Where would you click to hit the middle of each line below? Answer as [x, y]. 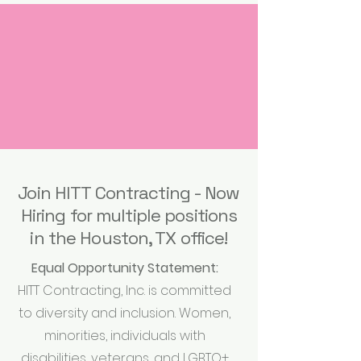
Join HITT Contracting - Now [129, 193]
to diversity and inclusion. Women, [124, 313]
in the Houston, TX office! [129, 238]
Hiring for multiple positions [129, 215]
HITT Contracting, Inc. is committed [124, 290]
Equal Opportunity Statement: [124, 268]
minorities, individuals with [124, 336]
